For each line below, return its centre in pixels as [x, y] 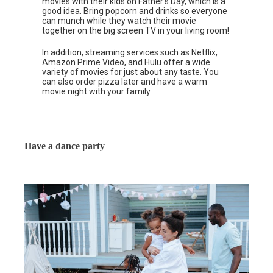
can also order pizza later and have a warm [125, 81]
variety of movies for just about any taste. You [131, 72]
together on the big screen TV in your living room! [136, 30]
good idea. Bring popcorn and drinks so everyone [135, 11]
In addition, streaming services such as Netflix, [130, 52]
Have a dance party [65, 146]
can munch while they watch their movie [119, 20]
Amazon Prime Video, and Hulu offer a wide [126, 62]
